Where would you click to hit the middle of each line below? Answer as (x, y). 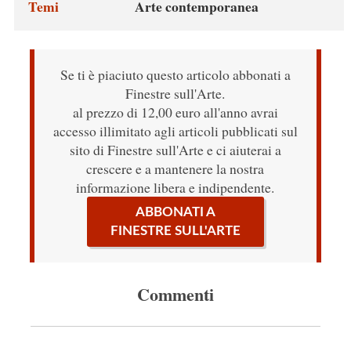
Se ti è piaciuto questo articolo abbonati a (175, 75)
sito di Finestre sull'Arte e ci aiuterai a (175, 150)
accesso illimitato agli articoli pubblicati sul (175, 131)
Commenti (175, 295)
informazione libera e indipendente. (175, 188)
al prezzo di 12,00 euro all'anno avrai (175, 112)
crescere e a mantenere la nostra (175, 169)
